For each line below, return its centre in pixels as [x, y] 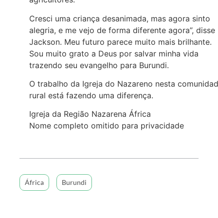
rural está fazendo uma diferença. [91, 95]
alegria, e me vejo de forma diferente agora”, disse [122, 30]
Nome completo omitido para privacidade [107, 126]
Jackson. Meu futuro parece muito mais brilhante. [120, 42]
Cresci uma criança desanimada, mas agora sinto [120, 18]
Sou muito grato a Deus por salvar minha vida [114, 53]
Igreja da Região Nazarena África [90, 114]
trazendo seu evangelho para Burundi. [99, 65]
